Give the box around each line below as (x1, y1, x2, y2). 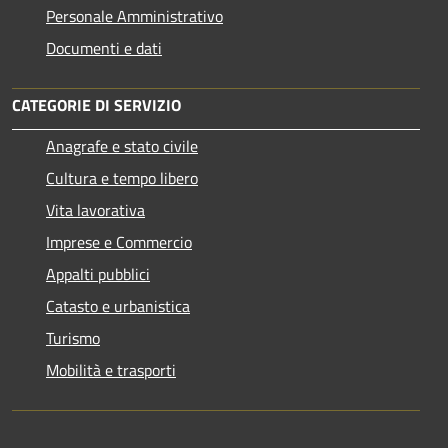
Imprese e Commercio (46, 229, 192, 254)
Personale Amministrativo (46, 3, 223, 28)
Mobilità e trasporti (46, 357, 176, 382)
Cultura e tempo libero (46, 165, 198, 190)
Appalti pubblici (46, 261, 150, 286)
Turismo (46, 325, 100, 350)
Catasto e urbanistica (46, 293, 190, 318)
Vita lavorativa (46, 197, 145, 222)
